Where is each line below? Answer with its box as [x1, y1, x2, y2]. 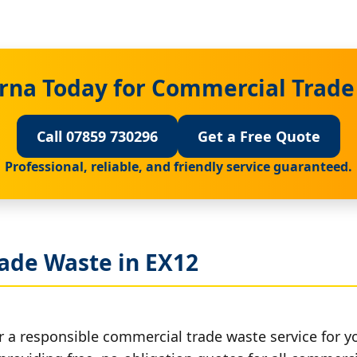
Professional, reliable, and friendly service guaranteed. [5, 157, 352, 175]
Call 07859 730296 [37, 126, 158, 146]
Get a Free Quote [198, 126, 320, 146]
